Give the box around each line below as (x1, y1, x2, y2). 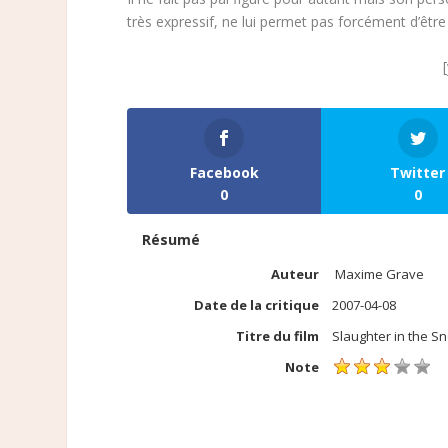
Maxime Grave (335, 265, 425, 284)
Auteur (271, 265, 320, 284)
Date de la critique (194, 296, 320, 315)
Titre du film (236, 326, 320, 345)
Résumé (142, 230, 201, 250)
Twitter (390, 163, 446, 183)
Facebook (189, 163, 259, 183)
